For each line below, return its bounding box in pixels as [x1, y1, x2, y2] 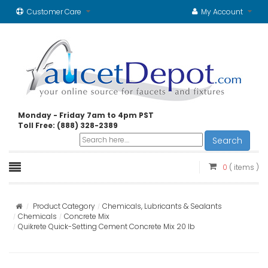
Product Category [33, 201, 95, 211]
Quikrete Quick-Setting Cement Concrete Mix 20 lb [18, 221, 195, 232]
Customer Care [27, 7, 81, 17]
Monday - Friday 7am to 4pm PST [18, 110, 154, 120]
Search [212, 135, 242, 147]
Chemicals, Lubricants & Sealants [102, 201, 222, 211]
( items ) [229, 162, 259, 172]
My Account [201, 7, 243, 17]
